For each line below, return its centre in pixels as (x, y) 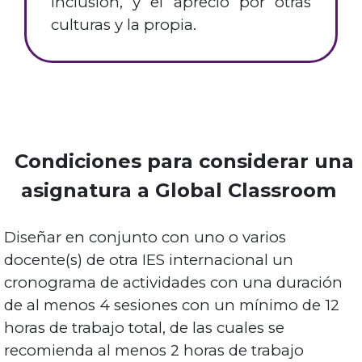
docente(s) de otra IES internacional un (149, 260)
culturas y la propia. (126, 25)
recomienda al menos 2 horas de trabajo (154, 351)
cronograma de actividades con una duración (173, 283)
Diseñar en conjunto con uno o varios (145, 238)
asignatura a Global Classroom (181, 191)
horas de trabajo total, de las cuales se (144, 328)
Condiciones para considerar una (181, 162)
